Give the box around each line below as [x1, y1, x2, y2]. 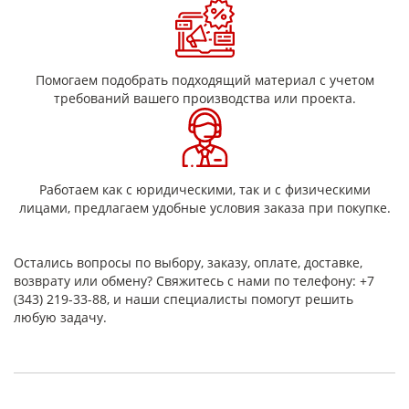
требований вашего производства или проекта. [53, 89, 356, 108]
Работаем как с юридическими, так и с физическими [38, 181, 371, 199]
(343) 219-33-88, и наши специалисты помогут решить [14, 290, 353, 309]
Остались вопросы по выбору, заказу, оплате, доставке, [14, 254, 362, 272]
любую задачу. [14, 309, 107, 327]
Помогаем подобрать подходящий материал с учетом [35, 71, 374, 89]
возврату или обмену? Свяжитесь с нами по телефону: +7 [14, 272, 374, 290]
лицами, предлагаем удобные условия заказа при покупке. [18, 199, 391, 217]
